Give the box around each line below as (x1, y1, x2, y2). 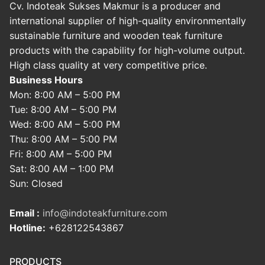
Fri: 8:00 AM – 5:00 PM (9, 148, 112, 160)
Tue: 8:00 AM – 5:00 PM (9, 104, 117, 116)
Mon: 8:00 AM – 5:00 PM (9, 89, 120, 101)
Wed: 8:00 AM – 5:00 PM (9, 118, 120, 131)
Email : (9, 207, 40, 219)
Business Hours (9, 74, 83, 86)
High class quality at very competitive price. (9, 59, 207, 72)
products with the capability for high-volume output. (9, 44, 245, 57)
